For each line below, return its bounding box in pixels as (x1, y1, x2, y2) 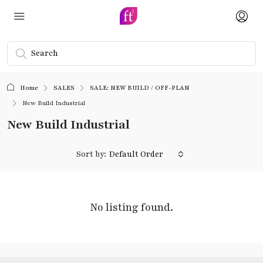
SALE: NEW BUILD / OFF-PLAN (90, 83, 190, 92)
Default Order (109, 149, 163, 160)
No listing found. (90, 200, 173, 214)
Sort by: (76, 149, 106, 160)
